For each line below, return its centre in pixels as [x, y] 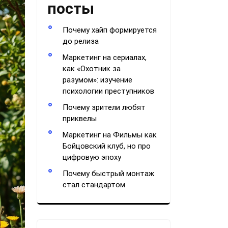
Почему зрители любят [104, 107]
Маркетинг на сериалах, [105, 58]
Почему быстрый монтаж [108, 174]
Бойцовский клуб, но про [107, 146]
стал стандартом [94, 185]
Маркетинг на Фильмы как [110, 135]
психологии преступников [108, 91]
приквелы [80, 119]
